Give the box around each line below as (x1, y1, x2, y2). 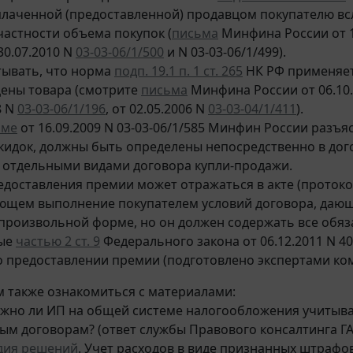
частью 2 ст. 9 (16, 232, 100, 251)
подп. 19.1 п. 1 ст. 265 (114, 62, 243, 80)
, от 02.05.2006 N (106, 100, 208, 118)
